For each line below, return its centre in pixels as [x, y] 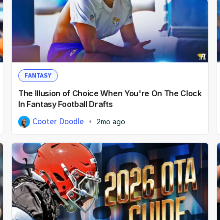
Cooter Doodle [58, 121]
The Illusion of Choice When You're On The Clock [110, 93]
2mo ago [111, 121]
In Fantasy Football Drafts [65, 104]
